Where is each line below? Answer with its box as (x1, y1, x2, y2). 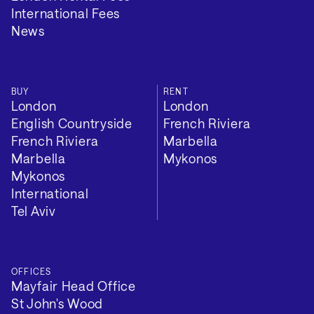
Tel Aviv (11, 203, 56, 219)
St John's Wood (11, 295, 104, 311)
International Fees (11, 5, 120, 21)
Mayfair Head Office (11, 278, 136, 294)
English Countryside (11, 115, 132, 131)
